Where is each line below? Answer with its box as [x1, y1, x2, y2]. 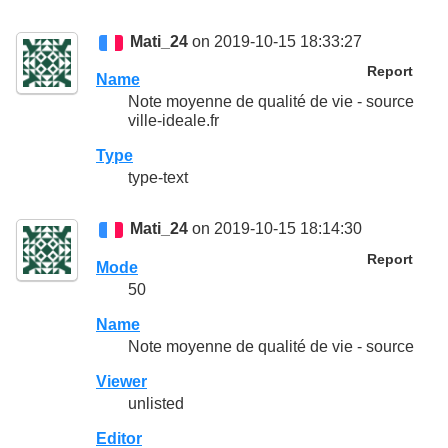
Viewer [96, 373, 147, 391]
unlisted [128, 395, 184, 413]
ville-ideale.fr [128, 112, 219, 130]
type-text [128, 169, 188, 187]
